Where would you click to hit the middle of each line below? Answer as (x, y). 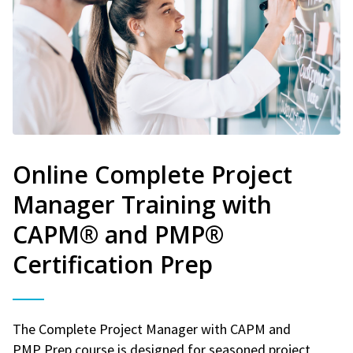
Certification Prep (113, 264)
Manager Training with (142, 204)
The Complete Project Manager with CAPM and (152, 329)
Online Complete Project (152, 174)
